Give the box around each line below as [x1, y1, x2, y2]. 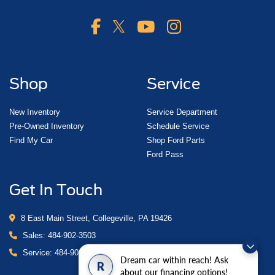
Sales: [20, 231, 48, 241]
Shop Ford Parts [147, 136, 205, 145]
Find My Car [9, 136, 53, 145]
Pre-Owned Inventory [9, 122, 84, 131]
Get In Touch [9, 181, 103, 199]
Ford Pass [147, 150, 184, 160]
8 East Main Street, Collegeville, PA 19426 [18, 214, 172, 223]
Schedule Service [147, 122, 209, 131]
